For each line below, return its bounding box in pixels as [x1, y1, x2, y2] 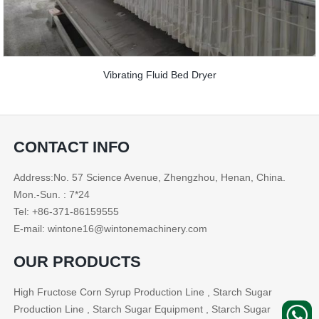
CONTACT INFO [14, 137, 130, 156]
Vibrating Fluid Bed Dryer [103, 68, 216, 80]
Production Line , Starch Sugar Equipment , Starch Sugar [14, 303, 271, 315]
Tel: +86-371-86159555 [14, 205, 120, 217]
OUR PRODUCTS [14, 252, 142, 271]
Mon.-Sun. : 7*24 [14, 188, 90, 200]
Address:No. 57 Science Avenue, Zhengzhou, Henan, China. [14, 171, 286, 183]
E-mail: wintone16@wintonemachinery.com [14, 222, 208, 234]
